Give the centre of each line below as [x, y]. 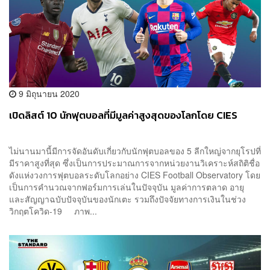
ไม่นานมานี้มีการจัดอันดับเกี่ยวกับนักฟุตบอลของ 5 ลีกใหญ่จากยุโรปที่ [135, 151]
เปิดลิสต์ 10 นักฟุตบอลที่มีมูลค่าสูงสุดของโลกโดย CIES [123, 116]
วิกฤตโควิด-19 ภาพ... [53, 211]
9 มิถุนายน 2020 [48, 94]
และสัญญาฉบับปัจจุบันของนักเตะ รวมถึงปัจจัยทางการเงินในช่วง [127, 199]
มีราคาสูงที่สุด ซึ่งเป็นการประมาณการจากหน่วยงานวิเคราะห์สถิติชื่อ [134, 163]
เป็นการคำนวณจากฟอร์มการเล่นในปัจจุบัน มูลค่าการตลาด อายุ [127, 187]
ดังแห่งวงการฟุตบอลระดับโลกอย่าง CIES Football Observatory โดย [135, 175]
